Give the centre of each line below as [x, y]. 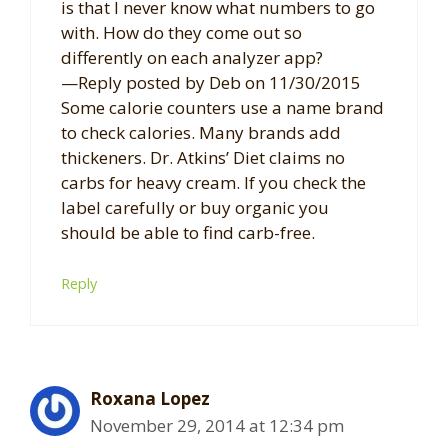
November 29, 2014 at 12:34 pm [217, 426]
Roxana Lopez [150, 399]
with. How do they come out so [181, 32]
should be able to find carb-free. [188, 232]
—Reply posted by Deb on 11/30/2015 [211, 82]
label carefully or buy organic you [195, 207]
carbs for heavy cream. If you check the [213, 182]
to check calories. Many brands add [201, 132]
